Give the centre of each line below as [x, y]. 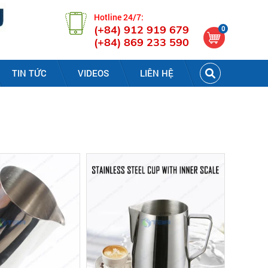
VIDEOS [93, 73]
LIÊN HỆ [157, 73]
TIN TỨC [29, 73]
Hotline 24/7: [119, 17]
